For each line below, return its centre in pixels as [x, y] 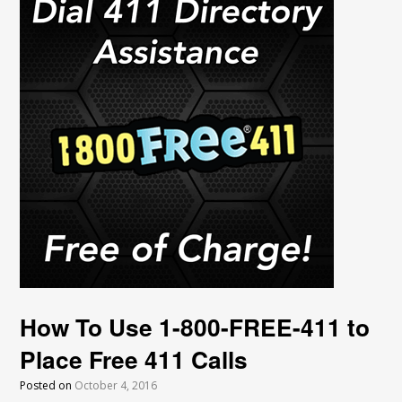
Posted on [48, 385]
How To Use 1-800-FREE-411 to [195, 326]
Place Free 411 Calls [134, 358]
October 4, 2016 [116, 385]
